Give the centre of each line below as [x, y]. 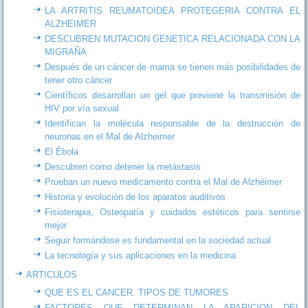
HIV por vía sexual [82, 108]
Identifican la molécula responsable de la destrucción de [173, 123]
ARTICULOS [52, 275]
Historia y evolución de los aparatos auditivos [135, 197]
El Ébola [62, 151]
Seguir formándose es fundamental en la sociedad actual [158, 240]
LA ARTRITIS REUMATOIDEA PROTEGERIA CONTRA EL [173, 10]
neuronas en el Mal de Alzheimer [110, 136]
